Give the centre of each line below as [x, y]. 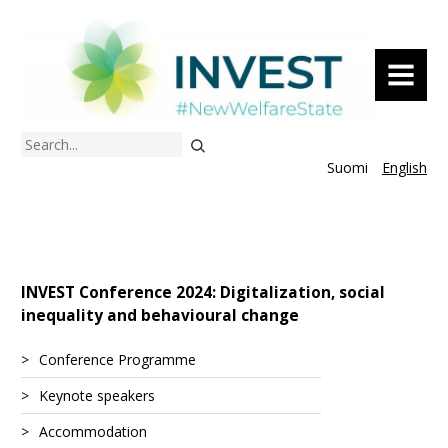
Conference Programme [117, 360]
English [404, 167]
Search [42, 142]
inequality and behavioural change [160, 316]
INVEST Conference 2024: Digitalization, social [203, 293]
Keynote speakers [97, 396]
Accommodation [93, 432]
